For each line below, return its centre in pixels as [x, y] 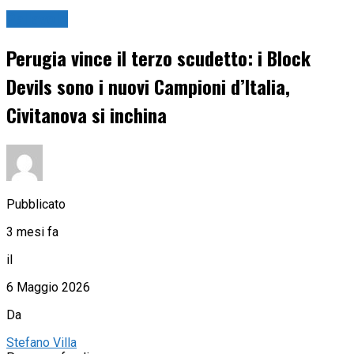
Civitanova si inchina [87, 115]
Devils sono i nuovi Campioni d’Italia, [148, 87]
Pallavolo [37, 19]
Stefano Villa [41, 342]
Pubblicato [36, 204]
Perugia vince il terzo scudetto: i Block [158, 58]
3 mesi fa [32, 232]
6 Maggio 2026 [48, 287]
